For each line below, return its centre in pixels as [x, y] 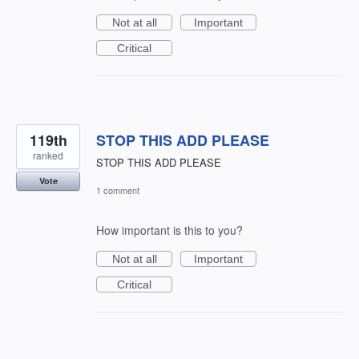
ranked [48, 155]
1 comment [118, 190]
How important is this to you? [169, 230]
